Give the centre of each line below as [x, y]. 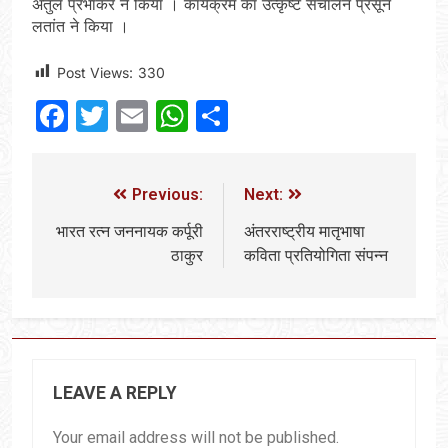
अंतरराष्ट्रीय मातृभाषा [304, 231]
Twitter [160, 115]
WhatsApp [267, 115]
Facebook [142, 115]
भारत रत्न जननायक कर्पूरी [129, 231]
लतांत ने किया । [80, 25]
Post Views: [95, 72]
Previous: [167, 194]
